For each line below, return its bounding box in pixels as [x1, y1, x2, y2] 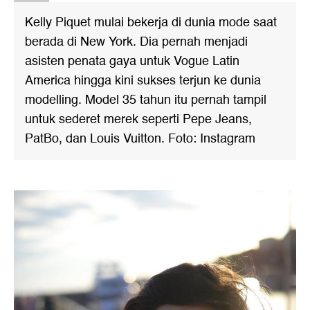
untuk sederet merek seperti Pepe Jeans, [25, 109, 252, 129]
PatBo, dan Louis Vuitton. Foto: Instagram [25, 129, 255, 149]
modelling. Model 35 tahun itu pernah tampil [25, 90, 266, 110]
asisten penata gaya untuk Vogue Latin [25, 51, 239, 71]
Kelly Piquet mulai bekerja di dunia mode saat [25, 12, 277, 33]
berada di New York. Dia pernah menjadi [25, 32, 248, 52]
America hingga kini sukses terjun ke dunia [25, 71, 261, 91]
